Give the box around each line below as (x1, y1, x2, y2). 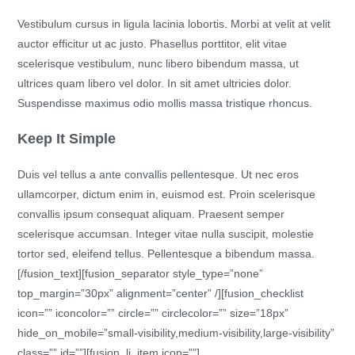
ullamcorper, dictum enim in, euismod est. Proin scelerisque (17, 188, 316, 200)
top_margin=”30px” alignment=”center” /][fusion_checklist (17, 287, 304, 300)
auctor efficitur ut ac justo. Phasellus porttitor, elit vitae (17, 37, 288, 50)
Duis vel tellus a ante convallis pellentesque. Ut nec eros (17, 168, 300, 181)
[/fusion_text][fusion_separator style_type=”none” (17, 267, 264, 280)
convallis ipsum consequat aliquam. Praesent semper (17, 208, 285, 220)
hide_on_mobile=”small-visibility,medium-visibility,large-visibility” (17, 326, 335, 339)
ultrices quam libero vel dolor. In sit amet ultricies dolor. (17, 77, 292, 90)
